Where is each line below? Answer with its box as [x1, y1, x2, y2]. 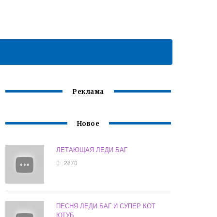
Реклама [72, 88, 104, 96]
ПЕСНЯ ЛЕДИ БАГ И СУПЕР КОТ [56, 201, 156, 211]
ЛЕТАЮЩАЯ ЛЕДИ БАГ [56, 145, 128, 155]
